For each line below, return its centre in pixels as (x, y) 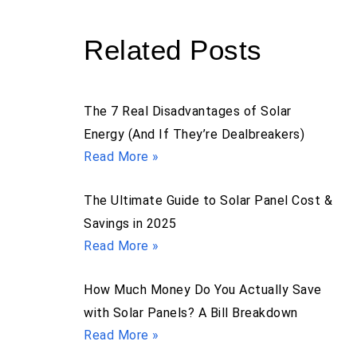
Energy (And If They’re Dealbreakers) (194, 134)
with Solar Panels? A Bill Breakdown (191, 312)
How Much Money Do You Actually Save (203, 289)
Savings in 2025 (130, 223)
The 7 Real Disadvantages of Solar (188, 111)
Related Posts (173, 49)
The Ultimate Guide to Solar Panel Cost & (208, 200)
